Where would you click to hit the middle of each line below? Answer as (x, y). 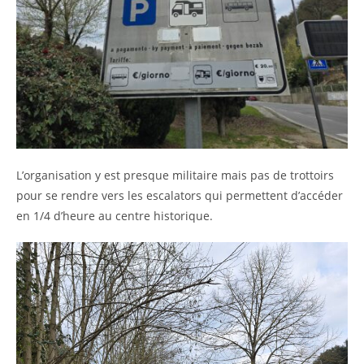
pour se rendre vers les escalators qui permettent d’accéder (180, 195)
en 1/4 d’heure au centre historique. (115, 215)
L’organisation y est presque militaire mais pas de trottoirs (175, 175)
